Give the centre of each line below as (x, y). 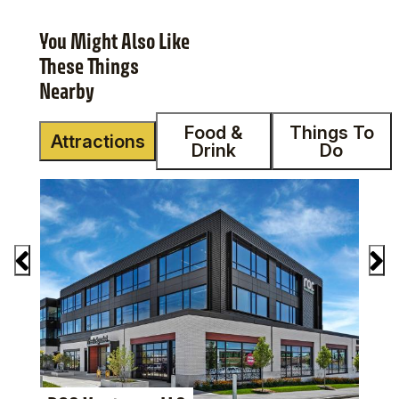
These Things (89, 66)
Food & (214, 132)
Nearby (67, 91)
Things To (331, 132)
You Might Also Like (114, 41)
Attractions (98, 141)
